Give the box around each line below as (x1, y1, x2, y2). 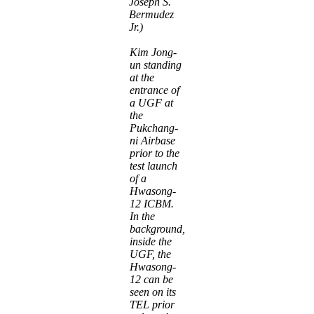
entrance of (129, 83, 179, 96)
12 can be (129, 273, 173, 285)
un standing (129, 58, 182, 71)
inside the (129, 235, 172, 247)
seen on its (129, 285, 176, 298)
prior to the (129, 146, 179, 159)
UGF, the (129, 247, 171, 260)
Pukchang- (129, 121, 178, 134)
